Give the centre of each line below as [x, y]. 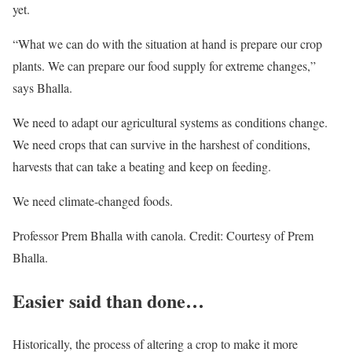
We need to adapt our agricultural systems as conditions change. [170, 123]
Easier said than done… [108, 301]
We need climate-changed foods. [93, 201]
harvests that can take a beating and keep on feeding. [142, 167]
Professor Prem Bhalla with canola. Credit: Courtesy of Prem [163, 236]
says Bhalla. [42, 88]
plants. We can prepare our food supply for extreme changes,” [164, 66]
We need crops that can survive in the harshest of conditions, [161, 145]
